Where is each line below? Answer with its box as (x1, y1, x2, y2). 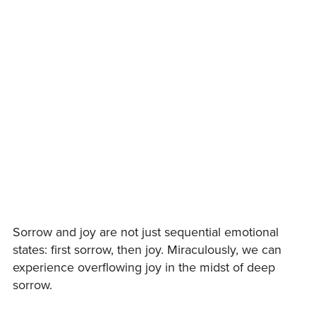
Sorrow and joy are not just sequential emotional (13, 223, 279, 241)
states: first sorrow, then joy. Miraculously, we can (13, 241, 281, 259)
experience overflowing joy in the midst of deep (13, 258, 275, 276)
